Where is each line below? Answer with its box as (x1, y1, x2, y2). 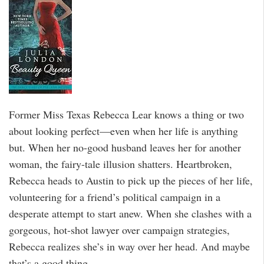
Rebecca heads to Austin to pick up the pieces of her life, (9, 173, 253, 187)
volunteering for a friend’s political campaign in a (9, 189, 220, 204)
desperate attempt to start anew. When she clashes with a (9, 206, 252, 220)
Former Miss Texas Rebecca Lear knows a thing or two (9, 107, 244, 121)
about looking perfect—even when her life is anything (9, 123, 238, 138)
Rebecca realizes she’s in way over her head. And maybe (9, 239, 250, 253)
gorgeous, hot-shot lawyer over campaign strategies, (9, 222, 230, 237)
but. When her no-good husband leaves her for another (9, 140, 241, 154)
